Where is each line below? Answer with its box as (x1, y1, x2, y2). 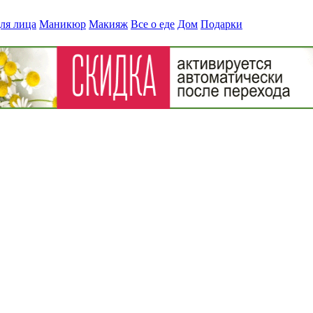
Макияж (89, 18, 128, 30)
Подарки (201, 18, 242, 30)
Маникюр (39, 18, 86, 30)
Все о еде (131, 18, 175, 30)
